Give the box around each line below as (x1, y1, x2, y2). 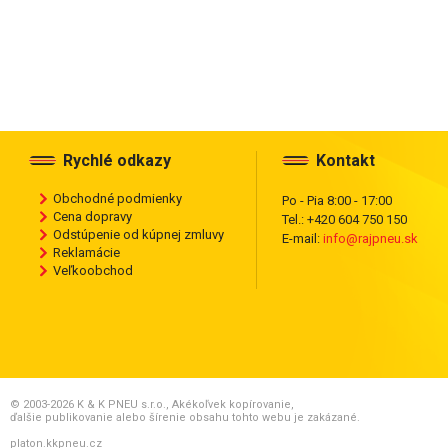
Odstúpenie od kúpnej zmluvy (53, 227, 224, 242)
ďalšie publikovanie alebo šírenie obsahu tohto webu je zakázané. (10, 411, 360, 424)
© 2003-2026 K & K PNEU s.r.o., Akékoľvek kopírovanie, (10, 398, 294, 411)
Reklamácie (53, 245, 120, 260)
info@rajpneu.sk (323, 231, 418, 246)
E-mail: (282, 231, 323, 246)
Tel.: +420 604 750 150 (282, 212, 407, 227)
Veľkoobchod (53, 263, 133, 278)
